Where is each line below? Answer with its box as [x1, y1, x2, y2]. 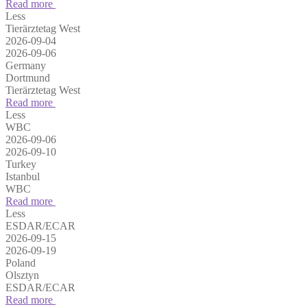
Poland [5, 257, 36, 269]
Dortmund [5, 72, 50, 84]
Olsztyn [5, 269, 39, 282]
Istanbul [5, 171, 40, 183]
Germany [5, 60, 46, 72]
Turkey [5, 158, 36, 171]
